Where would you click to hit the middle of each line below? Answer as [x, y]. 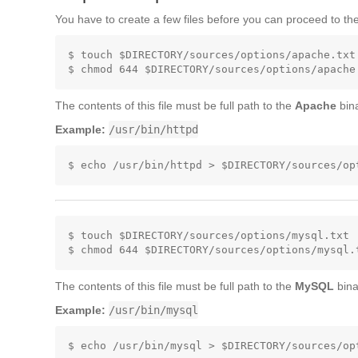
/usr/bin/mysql [153, 310]
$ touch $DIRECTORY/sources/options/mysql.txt [209, 235]
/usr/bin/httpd [153, 129]
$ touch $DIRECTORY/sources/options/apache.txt [212, 55]
